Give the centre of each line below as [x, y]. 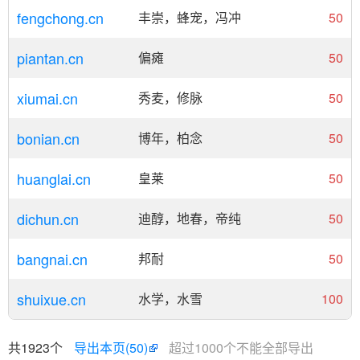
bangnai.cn [52, 259]
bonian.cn [48, 138]
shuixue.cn [51, 299]
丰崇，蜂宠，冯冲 [190, 17]
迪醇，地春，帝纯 [190, 218]
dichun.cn [48, 219]
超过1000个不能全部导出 [241, 348]
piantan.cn [50, 58]
